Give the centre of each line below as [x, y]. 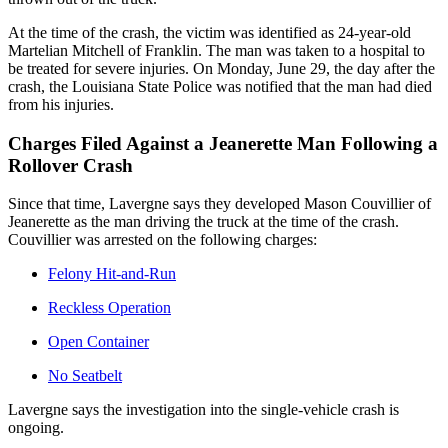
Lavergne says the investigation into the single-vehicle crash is [203, 410]
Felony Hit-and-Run [112, 274]
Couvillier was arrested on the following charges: [162, 240]
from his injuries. [61, 104]
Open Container [98, 342]
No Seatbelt [85, 376]
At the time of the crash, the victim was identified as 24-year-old [209, 32]
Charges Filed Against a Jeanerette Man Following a [223, 143]
